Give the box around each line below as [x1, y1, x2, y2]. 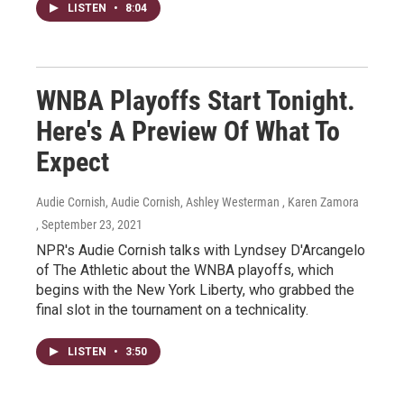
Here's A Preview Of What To [36, 115, 340, 147]
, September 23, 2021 [36, 217, 142, 232]
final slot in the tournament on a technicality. [36, 301, 308, 318]
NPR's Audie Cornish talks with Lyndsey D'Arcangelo [36, 242, 365, 259]
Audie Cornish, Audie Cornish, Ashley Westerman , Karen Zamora [36, 195, 359, 209]
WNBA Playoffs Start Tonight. [36, 85, 355, 116]
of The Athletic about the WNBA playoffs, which [36, 262, 334, 279]
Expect [36, 146, 109, 178]
